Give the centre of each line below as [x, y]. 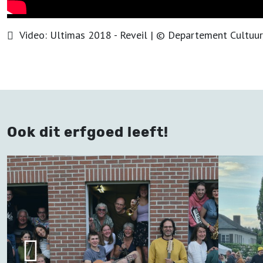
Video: [35, 35]
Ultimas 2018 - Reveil [99, 35]
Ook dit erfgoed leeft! [88, 132]
